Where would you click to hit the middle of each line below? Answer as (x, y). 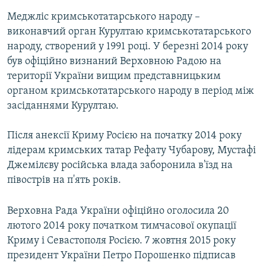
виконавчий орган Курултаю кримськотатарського (129, 32)
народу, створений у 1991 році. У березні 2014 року (128, 47)
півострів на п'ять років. (64, 180)
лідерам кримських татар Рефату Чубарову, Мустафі (132, 151)
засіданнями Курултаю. (63, 106)
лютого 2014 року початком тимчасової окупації (122, 226)
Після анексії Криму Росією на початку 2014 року (124, 136)
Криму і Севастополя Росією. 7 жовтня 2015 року (121, 241)
